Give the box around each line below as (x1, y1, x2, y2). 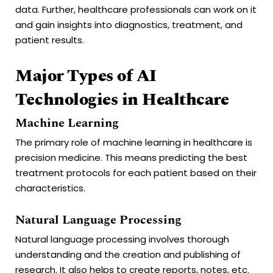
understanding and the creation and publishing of (15, 247, 241, 261)
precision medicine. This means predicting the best (15, 151, 247, 164)
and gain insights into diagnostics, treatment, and (15, 18, 243, 32)
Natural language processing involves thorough (15, 232, 229, 246)
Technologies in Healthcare (15, 86, 229, 113)
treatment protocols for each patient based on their (15, 166, 257, 179)
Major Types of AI (15, 62, 157, 89)
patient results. (15, 34, 84, 47)
